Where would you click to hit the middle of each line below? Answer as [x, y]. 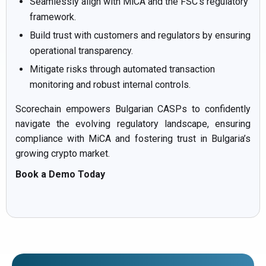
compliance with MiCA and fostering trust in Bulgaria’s [133, 138]
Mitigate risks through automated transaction [122, 69]
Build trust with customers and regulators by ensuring [140, 35]
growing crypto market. [63, 153]
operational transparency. [81, 50]
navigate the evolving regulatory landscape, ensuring [133, 123]
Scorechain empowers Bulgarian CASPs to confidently [133, 109]
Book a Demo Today [60, 174]
